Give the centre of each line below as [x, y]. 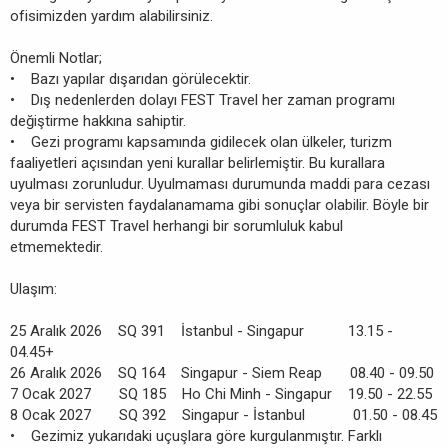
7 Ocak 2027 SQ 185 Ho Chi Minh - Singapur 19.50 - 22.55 [221, 394]
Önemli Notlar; [56, 58]
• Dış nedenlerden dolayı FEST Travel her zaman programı [202, 100]
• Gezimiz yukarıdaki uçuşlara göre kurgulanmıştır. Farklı [196, 436]
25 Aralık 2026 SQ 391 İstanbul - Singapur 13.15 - [201, 331]
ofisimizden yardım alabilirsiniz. [111, 16]
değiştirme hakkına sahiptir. [98, 121]
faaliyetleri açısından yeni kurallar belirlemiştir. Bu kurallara [197, 163]
